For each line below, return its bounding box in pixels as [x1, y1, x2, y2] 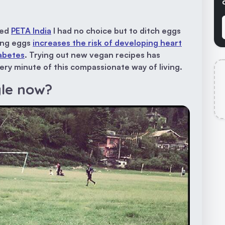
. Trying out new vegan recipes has [25, 50, 160, 60]
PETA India [11, 26, 51, 36]
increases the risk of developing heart [33, 38, 182, 48]
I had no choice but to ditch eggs [51, 26, 181, 36]
